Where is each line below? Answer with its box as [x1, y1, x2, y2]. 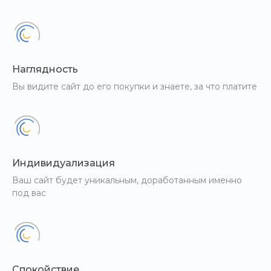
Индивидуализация [12, 157, 115, 169]
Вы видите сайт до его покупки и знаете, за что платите [12, 81, 257, 92]
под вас [12, 188, 46, 198]
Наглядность [12, 64, 78, 75]
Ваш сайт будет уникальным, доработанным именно [12, 175, 242, 186]
